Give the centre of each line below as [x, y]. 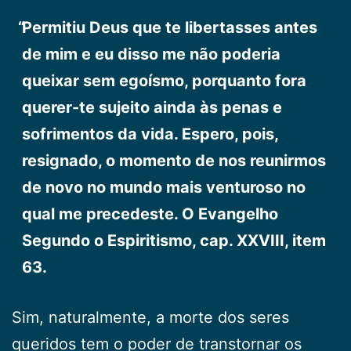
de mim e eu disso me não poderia [151, 54]
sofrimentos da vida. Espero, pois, [150, 134]
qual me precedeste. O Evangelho [150, 213]
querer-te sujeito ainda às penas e [152, 107]
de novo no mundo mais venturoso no [163, 187]
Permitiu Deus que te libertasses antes [169, 27]
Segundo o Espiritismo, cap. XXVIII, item [174, 240]
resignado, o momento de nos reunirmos [174, 160]
